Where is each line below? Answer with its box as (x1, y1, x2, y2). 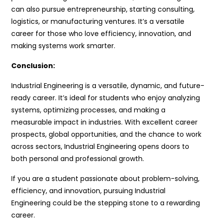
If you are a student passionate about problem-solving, (11, 173, 200, 183)
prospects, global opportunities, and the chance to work (11, 129, 202, 139)
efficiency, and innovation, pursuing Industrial (11, 185, 166, 196)
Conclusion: (11, 60, 55, 71)
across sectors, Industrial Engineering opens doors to (11, 141, 190, 151)
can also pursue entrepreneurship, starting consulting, (11, 4, 195, 14)
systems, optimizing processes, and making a (11, 105, 166, 115)
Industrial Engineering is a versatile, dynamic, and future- (11, 80, 205, 91)
